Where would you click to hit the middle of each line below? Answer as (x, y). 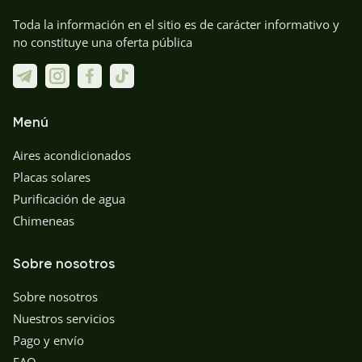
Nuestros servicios (64, 318)
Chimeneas (44, 221)
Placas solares (52, 177)
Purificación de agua (69, 199)
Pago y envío (48, 340)
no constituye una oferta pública (103, 42)
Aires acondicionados (72, 155)
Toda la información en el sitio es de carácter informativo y (176, 24)
